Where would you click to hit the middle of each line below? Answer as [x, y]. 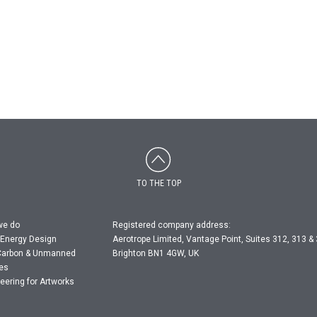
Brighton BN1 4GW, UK [155, 253]
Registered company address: [171, 225]
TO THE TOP [158, 183]
